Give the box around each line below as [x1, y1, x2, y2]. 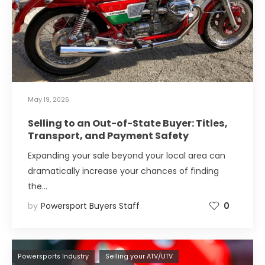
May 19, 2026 [28, 95, 69, 105]
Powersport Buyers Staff [41, 199, 140, 212]
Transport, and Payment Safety [28, 129, 189, 143]
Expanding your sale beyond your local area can [28, 150, 225, 162]
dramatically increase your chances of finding [28, 165, 219, 177]
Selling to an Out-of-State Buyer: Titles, [28, 117, 228, 131]
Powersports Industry [18, 252, 89, 261]
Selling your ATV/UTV [105, 252, 173, 261]
